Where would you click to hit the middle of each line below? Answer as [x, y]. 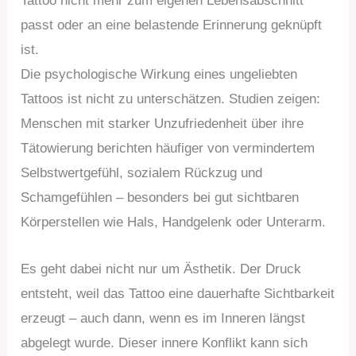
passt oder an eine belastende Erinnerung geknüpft [172, 25]
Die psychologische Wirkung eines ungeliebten [159, 75]
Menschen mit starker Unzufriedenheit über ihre [163, 124]
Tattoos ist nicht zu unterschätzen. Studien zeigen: [171, 99]
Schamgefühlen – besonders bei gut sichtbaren [160, 198]
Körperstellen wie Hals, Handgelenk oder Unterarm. [174, 222]
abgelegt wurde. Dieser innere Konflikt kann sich [164, 342]
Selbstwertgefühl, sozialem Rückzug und [142, 173]
